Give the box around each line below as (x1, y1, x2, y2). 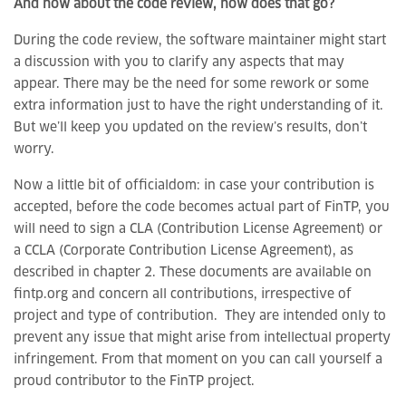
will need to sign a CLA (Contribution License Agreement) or (14, 223, 382, 236)
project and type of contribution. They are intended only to (14, 310, 386, 323)
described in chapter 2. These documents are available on (14, 266, 372, 279)
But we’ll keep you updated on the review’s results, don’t (14, 121, 367, 134)
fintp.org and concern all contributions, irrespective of (14, 288, 352, 301)
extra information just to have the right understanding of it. (14, 100, 383, 112)
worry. (14, 143, 54, 156)
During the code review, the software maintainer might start (14, 34, 386, 47)
